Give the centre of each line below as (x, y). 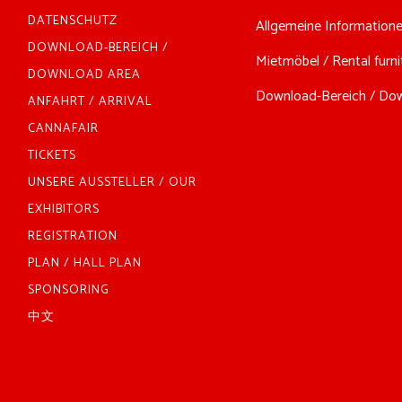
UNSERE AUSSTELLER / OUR (113, 182)
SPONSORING (69, 290)
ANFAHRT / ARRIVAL (91, 101)
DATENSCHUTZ (73, 21)
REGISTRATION (73, 236)
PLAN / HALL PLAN (85, 263)
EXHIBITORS (64, 209)
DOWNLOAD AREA (85, 74)
